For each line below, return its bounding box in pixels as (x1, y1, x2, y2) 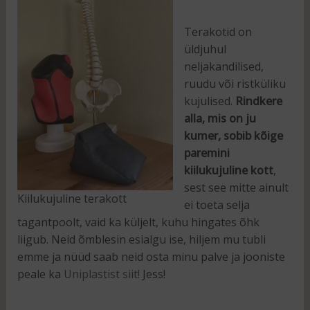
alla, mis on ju (183, 110, 256, 126)
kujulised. (183, 93, 235, 109)
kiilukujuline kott (183, 162, 273, 178)
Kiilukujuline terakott (17, 191, 127, 207)
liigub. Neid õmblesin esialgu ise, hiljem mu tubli (17, 231, 266, 247)
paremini (183, 145, 230, 161)
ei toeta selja (183, 197, 250, 212)
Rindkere (235, 93, 282, 109)
